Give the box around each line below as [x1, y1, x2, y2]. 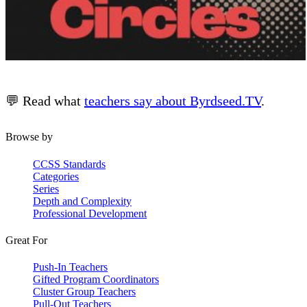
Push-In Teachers [33, 261, 108, 273]
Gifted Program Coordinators [33, 273, 159, 286]
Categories [33, 170, 79, 182]
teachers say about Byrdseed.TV [84, 93, 261, 109]
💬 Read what [5, 93, 84, 109]
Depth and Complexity [33, 195, 132, 207]
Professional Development [33, 207, 147, 219]
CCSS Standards [33, 158, 106, 170]
